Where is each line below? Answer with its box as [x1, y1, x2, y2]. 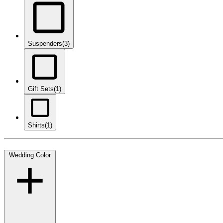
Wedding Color [9, 151, 51, 159]
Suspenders [28, 40, 62, 48]
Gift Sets [28, 85, 54, 93]
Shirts [28, 121, 45, 129]
